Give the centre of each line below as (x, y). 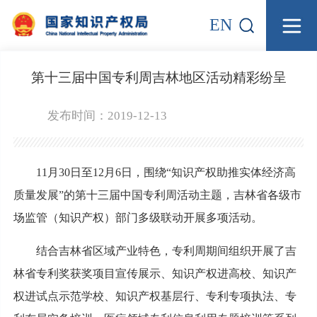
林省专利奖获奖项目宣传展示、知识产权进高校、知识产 (155, 273)
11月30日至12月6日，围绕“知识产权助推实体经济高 (154, 172)
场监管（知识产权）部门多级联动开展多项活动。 (138, 217)
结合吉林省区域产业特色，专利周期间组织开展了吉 (155, 250)
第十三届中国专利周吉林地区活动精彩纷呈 (158, 77)
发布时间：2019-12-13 (107, 115)
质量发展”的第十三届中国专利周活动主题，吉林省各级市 (157, 195)
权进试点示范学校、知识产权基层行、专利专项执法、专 (155, 296)
